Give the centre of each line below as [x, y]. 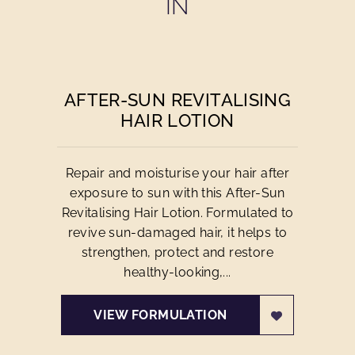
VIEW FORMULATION [160, 315]
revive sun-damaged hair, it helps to [177, 233]
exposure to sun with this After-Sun [177, 193]
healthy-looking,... [177, 272]
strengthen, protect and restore [177, 252]
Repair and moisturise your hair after [177, 173]
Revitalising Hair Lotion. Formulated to [177, 213]
